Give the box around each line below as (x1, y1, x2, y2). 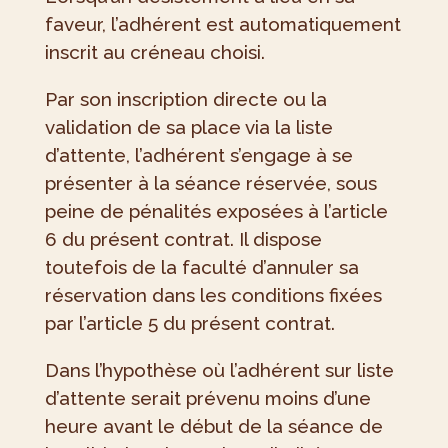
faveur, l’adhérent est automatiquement (44, 13, 401, 36)
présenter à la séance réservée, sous (44, 172, 377, 195)
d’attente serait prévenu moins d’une (44, 387, 371, 410)
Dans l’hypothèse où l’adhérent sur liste (44, 359, 394, 382)
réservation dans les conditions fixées (44, 284, 382, 307)
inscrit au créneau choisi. (44, 41, 265, 64)
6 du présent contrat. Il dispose (44, 228, 322, 251)
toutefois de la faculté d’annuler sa (44, 256, 359, 279)
